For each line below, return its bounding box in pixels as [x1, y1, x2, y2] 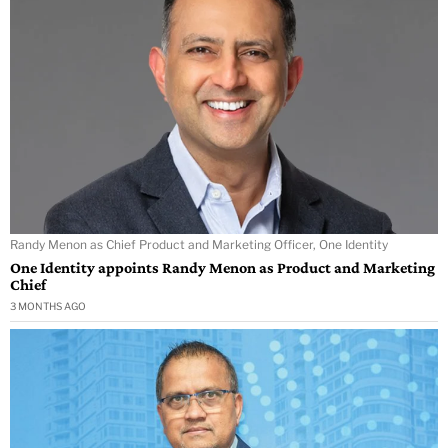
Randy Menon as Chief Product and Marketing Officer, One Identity [10, 236, 388, 252]
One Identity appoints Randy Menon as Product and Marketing [10, 258, 435, 276]
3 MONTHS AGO [10, 299, 86, 312]
